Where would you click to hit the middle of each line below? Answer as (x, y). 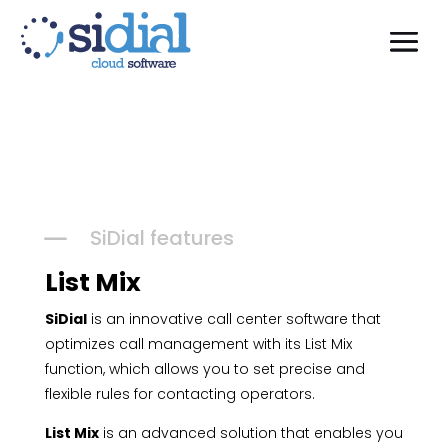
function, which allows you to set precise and (204, 369)
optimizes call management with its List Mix (198, 344)
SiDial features (161, 238)
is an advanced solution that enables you (250, 433)
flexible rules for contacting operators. (179, 394)
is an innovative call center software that (233, 319)
